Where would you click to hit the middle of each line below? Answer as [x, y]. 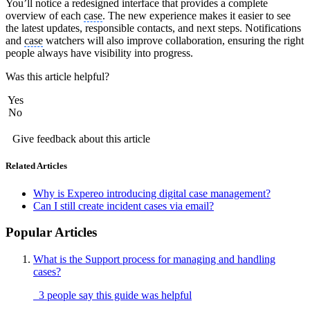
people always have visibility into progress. [99, 53]
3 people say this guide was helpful [112, 295]
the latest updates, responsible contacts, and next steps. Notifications [153, 28]
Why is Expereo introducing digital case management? [152, 193]
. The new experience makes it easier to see [197, 16]
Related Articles [36, 166]
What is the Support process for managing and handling [154, 259]
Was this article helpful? [57, 77]
